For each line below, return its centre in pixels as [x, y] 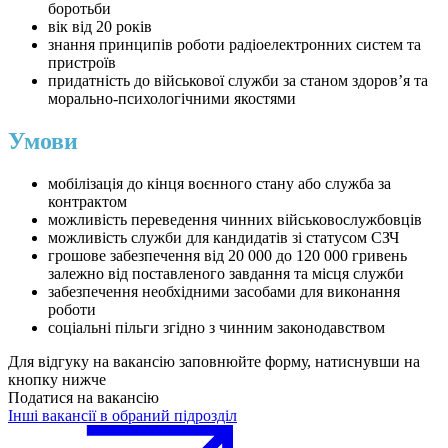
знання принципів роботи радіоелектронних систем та [234, 45]
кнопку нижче [57, 380]
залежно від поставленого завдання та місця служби [226, 274]
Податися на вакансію [83, 398]
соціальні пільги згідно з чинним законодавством [216, 328]
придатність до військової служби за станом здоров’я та [238, 81]
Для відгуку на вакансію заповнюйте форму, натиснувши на [214, 362]
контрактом [87, 202]
